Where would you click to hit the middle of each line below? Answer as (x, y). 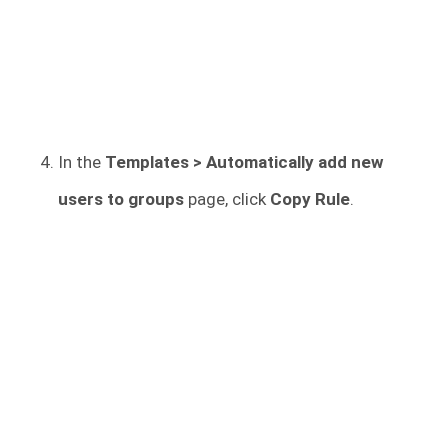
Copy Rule (310, 199)
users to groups (123, 199)
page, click (229, 199)
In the (81, 162)
